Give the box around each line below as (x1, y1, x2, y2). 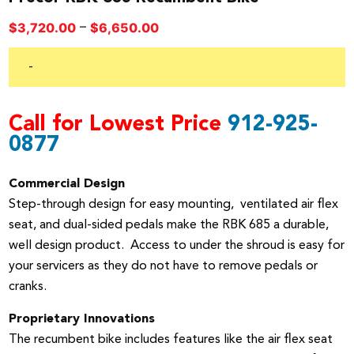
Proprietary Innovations (9, 313, 156, 326)
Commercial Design (9, 178, 126, 191)
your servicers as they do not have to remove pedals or (9, 260, 318, 273)
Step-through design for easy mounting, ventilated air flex (9, 198, 339, 212)
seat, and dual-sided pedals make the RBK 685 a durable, (9, 219, 330, 232)
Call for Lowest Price (9, 115, 228, 137)
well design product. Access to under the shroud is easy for (9, 239, 345, 253)
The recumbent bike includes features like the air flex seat (9, 333, 333, 347)
